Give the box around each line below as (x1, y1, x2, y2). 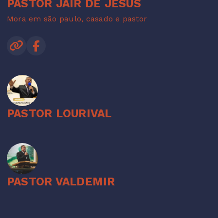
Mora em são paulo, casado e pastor (7, 14, 147, 23)
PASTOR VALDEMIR (7, 175, 115, 188)
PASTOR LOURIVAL (7, 107, 112, 120)
